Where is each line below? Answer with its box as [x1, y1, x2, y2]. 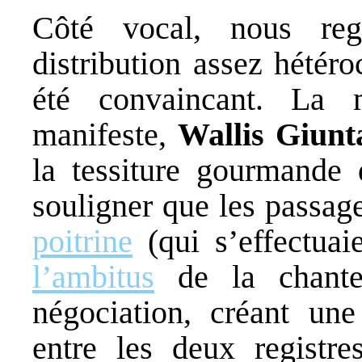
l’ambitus [32, 258, 154, 295]
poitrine [32, 222, 133, 259]
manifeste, [32, 116, 179, 153]
